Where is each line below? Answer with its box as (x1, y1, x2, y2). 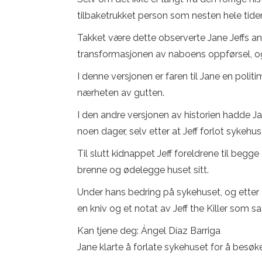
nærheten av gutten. (77, 87, 164, 98)
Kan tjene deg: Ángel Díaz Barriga (77, 225, 220, 236)
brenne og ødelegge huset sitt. (77, 164, 209, 175)
